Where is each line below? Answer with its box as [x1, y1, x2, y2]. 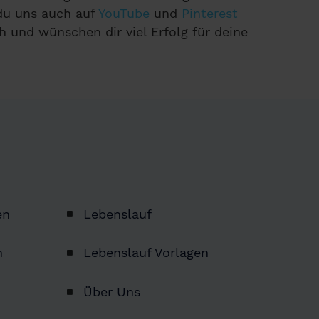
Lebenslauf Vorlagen [83, 245, 209, 261]
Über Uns [83, 283, 140, 299]
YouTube [98, 5, 150, 21]
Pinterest [182, 5, 238, 21]
